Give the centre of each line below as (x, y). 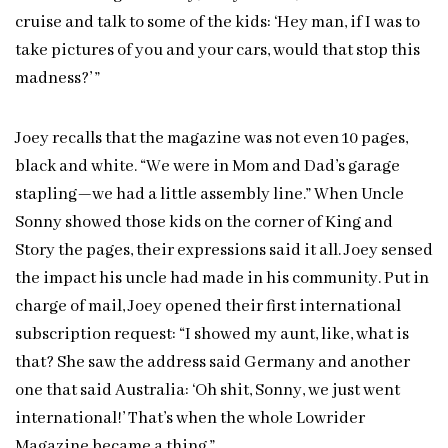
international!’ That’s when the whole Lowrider (190, 419)
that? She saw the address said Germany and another (212, 363)
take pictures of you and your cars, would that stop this (217, 51)
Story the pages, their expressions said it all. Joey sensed (224, 251)
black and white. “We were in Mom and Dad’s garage (207, 167)
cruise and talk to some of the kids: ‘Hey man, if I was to (217, 23)
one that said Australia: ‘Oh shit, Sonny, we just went (207, 391)
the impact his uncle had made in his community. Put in (222, 279)
